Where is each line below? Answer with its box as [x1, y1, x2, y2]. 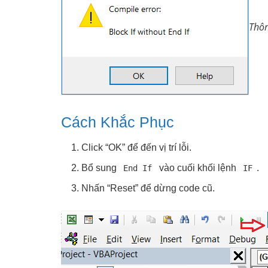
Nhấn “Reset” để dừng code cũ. [81, 183, 215, 194]
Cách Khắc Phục [61, 113, 174, 130]
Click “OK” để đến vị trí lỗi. [81, 142, 192, 153]
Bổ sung [81, 163, 120, 173]
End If [123, 163, 153, 173]
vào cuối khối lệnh [156, 163, 239, 173]
